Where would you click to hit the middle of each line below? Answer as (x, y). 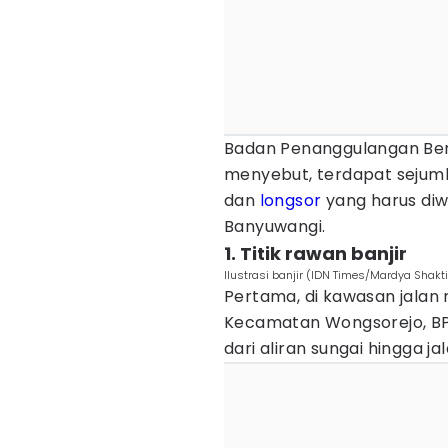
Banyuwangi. (275, 226)
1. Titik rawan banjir (315, 253)
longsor (290, 200)
